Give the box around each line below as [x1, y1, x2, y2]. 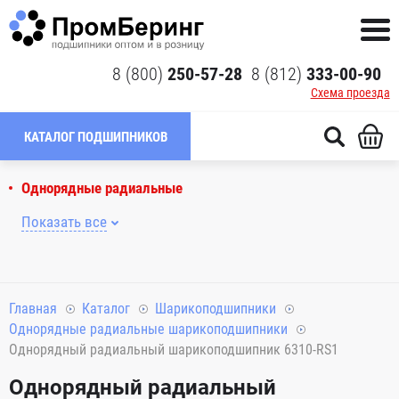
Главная [9, 300, 57, 317]
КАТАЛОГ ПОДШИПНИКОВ [23, 129, 167, 145]
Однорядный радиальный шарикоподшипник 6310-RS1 [9, 341, 338, 358]
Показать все [21, 213, 107, 231]
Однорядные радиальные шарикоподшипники [9, 321, 288, 338]
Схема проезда [310, 85, 390, 100]
